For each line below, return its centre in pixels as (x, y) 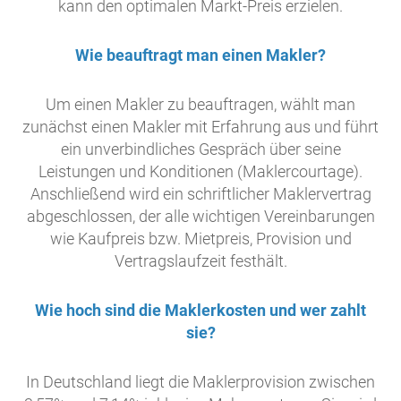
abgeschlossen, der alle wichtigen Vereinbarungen (200, 217)
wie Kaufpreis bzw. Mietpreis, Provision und (200, 239)
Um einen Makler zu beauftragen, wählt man (200, 105)
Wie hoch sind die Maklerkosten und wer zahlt (200, 311)
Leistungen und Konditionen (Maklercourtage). (200, 172)
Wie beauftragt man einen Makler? (200, 55)
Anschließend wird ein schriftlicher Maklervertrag (200, 194)
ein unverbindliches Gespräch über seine (200, 149)
